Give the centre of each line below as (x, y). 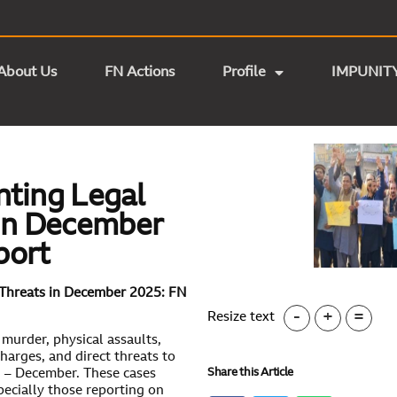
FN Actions (139, 73)
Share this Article (251, 372)
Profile (244, 73)
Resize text (241, 318)
